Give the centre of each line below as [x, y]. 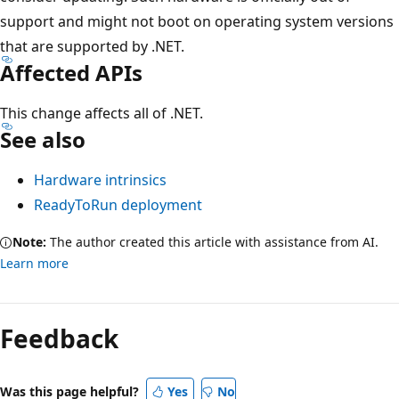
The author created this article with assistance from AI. [212, 241]
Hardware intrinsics [100, 179]
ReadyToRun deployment [118, 204]
